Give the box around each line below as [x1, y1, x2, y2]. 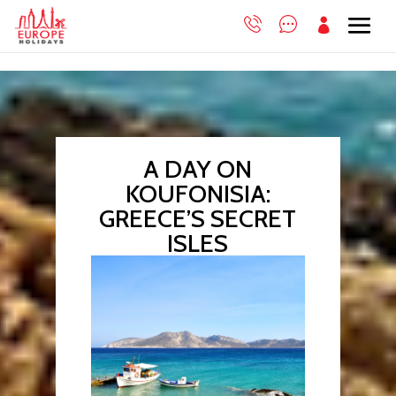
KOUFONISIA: [125, 179, 270, 209]
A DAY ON [143, 154, 253, 184]
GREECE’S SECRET [99, 203, 297, 233]
